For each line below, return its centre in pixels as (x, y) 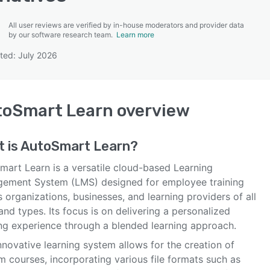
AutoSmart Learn (75, 146)
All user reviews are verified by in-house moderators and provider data (126, 25)
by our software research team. (62, 35)
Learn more (135, 35)
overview (152, 111)
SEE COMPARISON (132, 60)
